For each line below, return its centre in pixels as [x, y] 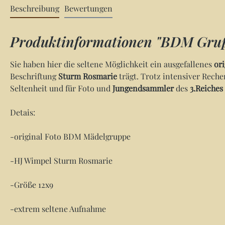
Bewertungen [88, 8]
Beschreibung [35, 8]
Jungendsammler [143, 88]
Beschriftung [34, 76]
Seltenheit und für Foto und [61, 88]
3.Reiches [206, 88]
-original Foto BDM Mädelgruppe [70, 136]
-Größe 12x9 [32, 185]
